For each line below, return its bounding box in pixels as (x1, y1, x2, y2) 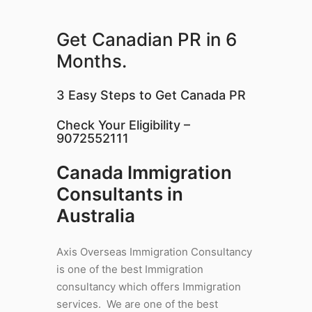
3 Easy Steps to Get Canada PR (56, 88, 246, 102)
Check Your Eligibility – (56, 118, 190, 132)
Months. (56, 50, 127, 72)
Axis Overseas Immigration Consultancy (56, 245, 252, 258)
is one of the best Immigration (56, 263, 203, 276)
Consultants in (56, 183, 183, 205)
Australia (56, 205, 135, 226)
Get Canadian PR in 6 (56, 29, 237, 50)
